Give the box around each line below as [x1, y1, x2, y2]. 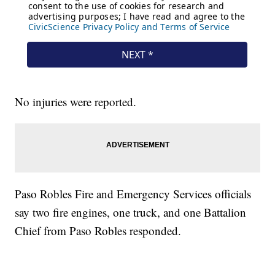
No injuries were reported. [15, 94, 137, 110]
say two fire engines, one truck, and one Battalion [15, 204, 247, 220]
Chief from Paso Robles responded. [15, 223, 182, 239]
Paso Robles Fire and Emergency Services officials [15, 186, 252, 202]
